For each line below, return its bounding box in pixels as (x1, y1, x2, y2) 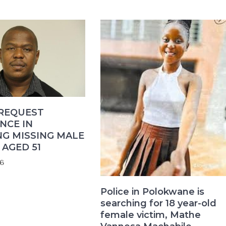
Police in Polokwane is (100, 186, 204, 198)
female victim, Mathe (100, 209, 201, 221)
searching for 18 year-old (100, 198, 216, 209)
